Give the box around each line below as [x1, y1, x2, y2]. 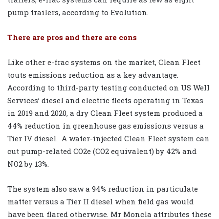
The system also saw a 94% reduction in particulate [7, 184, 198, 194]
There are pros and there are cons [7, 32, 137, 43]
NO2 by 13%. [7, 159, 49, 169]
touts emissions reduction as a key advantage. [7, 70, 178, 80]
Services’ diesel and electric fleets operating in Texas [7, 95, 203, 106]
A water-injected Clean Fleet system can [62, 133, 210, 144]
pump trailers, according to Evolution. [7, 7, 149, 18]
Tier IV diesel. [7, 133, 58, 144]
